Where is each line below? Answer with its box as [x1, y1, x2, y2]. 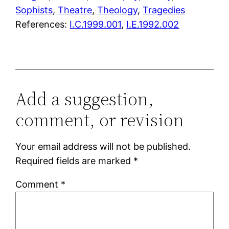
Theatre [58, 4, 93, 15]
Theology [97, 4, 138, 15]
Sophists [15, 4, 53, 15]
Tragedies [143, 4, 186, 15]
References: [15, 18, 70, 30]
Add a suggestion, [15, 86, 154, 111]
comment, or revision [15, 107, 185, 132]
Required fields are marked [15, 155, 134, 166]
